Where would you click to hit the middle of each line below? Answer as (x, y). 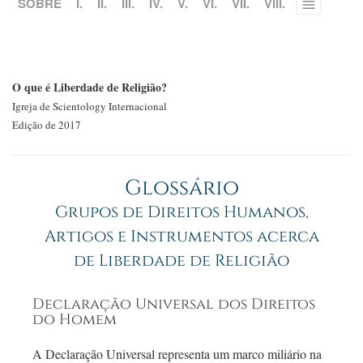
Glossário (181, 189)
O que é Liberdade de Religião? (90, 88)
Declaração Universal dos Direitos (174, 305)
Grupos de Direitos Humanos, (181, 213)
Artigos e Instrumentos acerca (181, 237)
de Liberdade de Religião (181, 261)
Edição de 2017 (47, 125)
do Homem (75, 320)
